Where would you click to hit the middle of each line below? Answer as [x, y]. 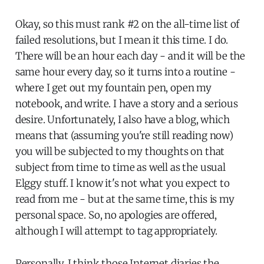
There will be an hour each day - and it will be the [130, 56]
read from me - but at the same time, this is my [125, 199]
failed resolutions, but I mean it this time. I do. [122, 40]
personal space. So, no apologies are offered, [116, 215]
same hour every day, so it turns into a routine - [125, 72]
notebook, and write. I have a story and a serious [126, 103]
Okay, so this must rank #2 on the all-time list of [127, 24]
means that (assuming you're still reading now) [124, 135]
